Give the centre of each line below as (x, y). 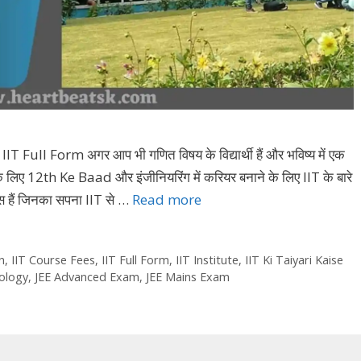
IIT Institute (207, 259)
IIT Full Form (135, 259)
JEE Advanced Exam (87, 276)
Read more (167, 199)
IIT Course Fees (53, 259)
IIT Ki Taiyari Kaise (294, 259)
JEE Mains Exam (188, 276)
